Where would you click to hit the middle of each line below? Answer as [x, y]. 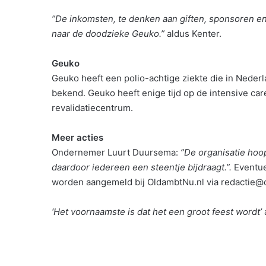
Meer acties [77, 138]
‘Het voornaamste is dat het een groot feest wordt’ [157, 212]
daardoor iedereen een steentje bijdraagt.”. [142, 167]
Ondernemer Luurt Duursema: [116, 153]
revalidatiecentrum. [92, 108]
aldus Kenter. [194, 34]
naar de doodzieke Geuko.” [109, 34]
